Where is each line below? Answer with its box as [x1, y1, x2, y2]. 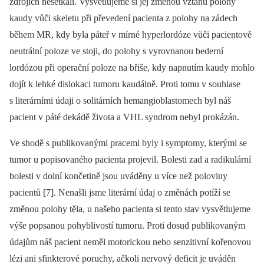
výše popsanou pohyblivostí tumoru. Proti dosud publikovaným [9, 220, 245, 231]
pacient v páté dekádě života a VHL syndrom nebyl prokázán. [9, 112, 239, 123]
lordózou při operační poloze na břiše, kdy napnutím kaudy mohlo [9, 62, 255, 73]
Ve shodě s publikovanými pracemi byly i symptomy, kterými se [9, 138, 247, 148]
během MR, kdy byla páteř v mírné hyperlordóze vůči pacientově [9, 29, 252, 40]
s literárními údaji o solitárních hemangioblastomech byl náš [9, 95, 231, 106]
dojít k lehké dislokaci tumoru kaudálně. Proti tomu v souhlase [9, 79, 240, 90]
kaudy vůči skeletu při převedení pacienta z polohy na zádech [9, 13, 237, 24]
